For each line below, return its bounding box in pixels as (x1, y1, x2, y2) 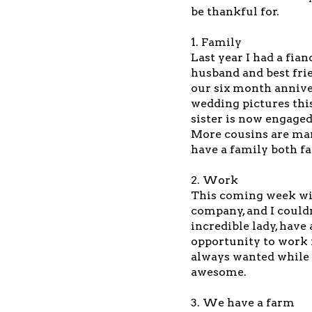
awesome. (191, 265, 247, 279)
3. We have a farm (191, 295, 295, 309)
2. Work (191, 173, 238, 187)
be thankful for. (191, 4, 279, 18)
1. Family (191, 35, 242, 49)
